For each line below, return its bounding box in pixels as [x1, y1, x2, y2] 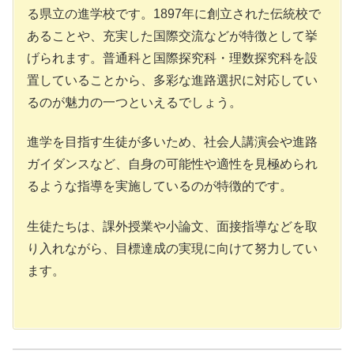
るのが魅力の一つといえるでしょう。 [27, 95, 242, 109]
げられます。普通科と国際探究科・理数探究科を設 [27, 51, 318, 65]
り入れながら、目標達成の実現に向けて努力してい [27, 241, 318, 255]
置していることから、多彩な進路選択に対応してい [27, 73, 318, 87]
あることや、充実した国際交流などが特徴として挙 [27, 28, 318, 43]
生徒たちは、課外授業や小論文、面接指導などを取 [27, 219, 318, 233]
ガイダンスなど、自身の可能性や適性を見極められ [27, 157, 318, 171]
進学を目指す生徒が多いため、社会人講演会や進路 [27, 135, 318, 149]
